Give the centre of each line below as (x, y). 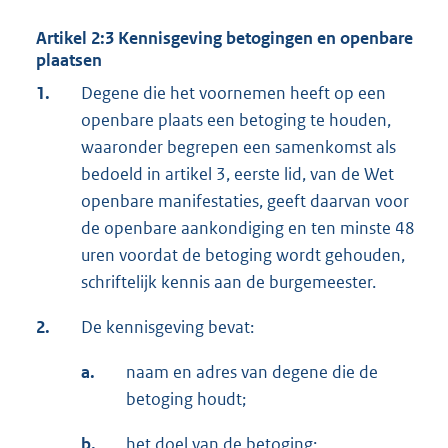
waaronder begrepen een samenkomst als (238, 147)
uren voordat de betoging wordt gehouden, (243, 255)
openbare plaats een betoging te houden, (236, 120)
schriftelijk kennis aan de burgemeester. (228, 282)
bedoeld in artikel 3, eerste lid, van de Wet (237, 174)
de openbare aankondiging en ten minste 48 (248, 228)
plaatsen (69, 60)
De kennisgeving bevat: (167, 327)
